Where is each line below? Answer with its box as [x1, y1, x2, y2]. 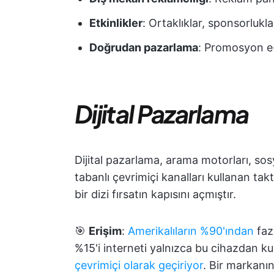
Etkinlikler [89, 17, 143, 29]
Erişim [89, 224, 122, 237]
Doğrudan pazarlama [89, 41, 198, 54]
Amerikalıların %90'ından [128, 224, 254, 237]
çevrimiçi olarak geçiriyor [75, 259, 203, 272]
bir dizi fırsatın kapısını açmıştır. [75, 188, 236, 201]
